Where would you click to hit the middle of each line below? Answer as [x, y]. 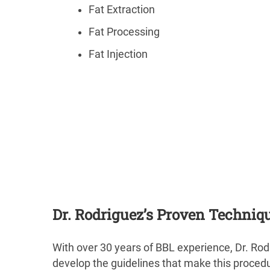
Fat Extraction [122, 9]
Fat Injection [118, 54]
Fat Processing [124, 32]
